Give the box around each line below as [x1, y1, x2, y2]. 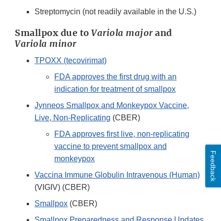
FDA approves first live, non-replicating [54, 130, 189, 139]
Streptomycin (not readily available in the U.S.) [35, 7, 196, 16]
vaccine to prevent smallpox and [54, 142, 167, 151]
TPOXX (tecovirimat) [35, 56, 107, 65]
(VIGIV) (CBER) [35, 183, 90, 192]
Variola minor [15, 38, 76, 50]
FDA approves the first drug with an [54, 73, 177, 81]
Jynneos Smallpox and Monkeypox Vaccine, [35, 101, 189, 110]
